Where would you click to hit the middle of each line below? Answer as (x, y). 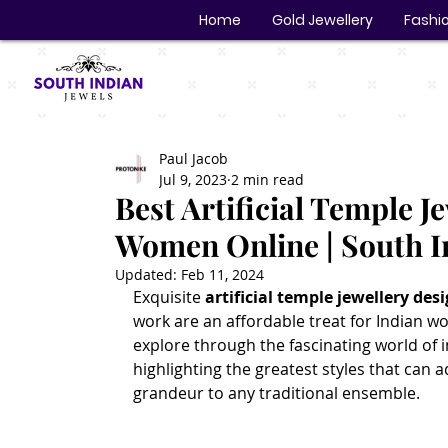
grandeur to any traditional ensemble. (276, 393)
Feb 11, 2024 (222, 274)
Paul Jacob (193, 158)
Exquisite (168, 297)
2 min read (267, 179)
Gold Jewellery (322, 20)
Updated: (147, 274)
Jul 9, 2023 (192, 179)
